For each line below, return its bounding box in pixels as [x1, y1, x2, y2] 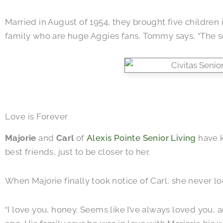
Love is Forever [5, 111, 68, 122]
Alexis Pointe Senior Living [87, 133, 196, 143]
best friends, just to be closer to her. [5, 147, 150, 157]
